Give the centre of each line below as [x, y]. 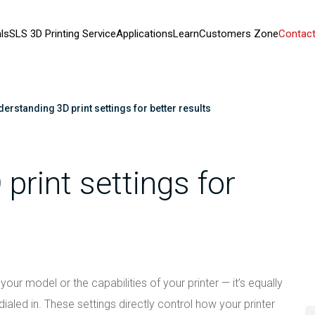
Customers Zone [238, 34]
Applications [144, 34]
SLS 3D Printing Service [62, 34]
